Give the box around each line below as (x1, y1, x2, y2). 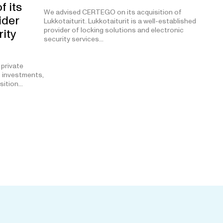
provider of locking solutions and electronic (44, 25, 184, 35)
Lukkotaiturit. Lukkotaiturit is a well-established (44, 16, 196, 26)
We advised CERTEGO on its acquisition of (44, 7, 182, 17)
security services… (44, 34, 104, 44)
